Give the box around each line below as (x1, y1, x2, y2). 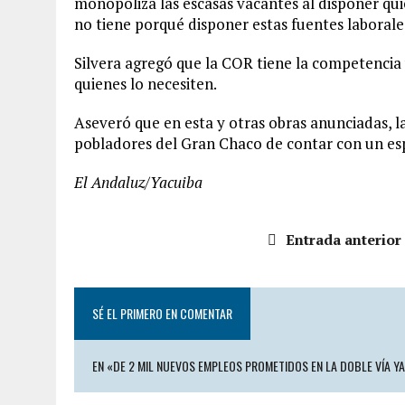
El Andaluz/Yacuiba (74, 171, 202, 193)
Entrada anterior (285, 229, 401, 250)
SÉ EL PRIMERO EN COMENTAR (92, 303, 232, 323)
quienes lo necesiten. (74, 72, 217, 94)
